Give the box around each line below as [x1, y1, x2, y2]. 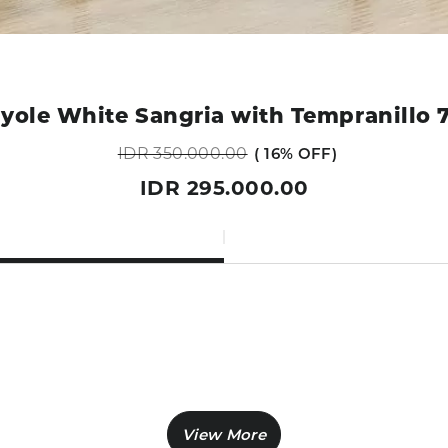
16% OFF [259, 143, 332, 163]
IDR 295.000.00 [139, 175, 309, 200]
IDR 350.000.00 [117, 143, 248, 163]
